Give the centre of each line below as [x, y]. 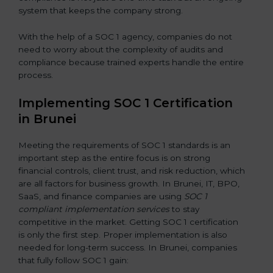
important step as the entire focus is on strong [114, 158]
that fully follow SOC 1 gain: [73, 260]
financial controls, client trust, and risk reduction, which [132, 170]
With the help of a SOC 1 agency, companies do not [125, 37]
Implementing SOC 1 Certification [126, 103]
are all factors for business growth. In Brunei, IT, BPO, [129, 183]
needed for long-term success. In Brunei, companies [128, 247]
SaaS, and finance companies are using [100, 196]
